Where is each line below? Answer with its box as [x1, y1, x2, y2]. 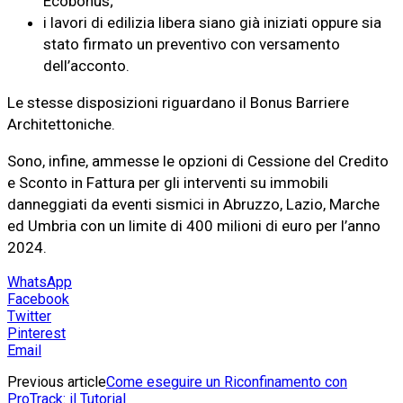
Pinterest [7, 325, 66, 343]
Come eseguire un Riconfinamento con [106, 373, 347, 391]
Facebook [7, 291, 69, 309]
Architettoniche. [7, 115, 115, 134]
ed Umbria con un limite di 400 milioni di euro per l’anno [7, 217, 381, 236]
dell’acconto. [43, 57, 130, 76]
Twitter [7, 308, 51, 326]
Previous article [7, 373, 106, 391]
